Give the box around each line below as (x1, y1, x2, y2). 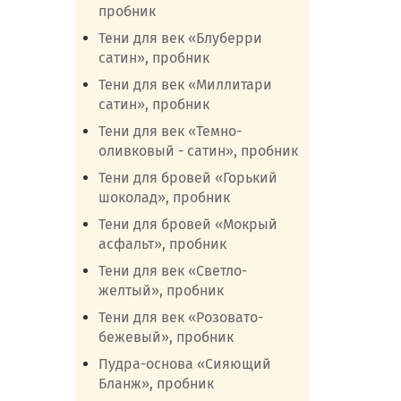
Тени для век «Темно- (98, 123, 242, 140)
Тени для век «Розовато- (98, 309, 263, 326)
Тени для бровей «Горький (98, 169, 277, 186)
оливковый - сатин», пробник (98, 142, 298, 159)
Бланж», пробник (98, 375, 214, 392)
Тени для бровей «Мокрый (98, 216, 277, 233)
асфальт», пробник (98, 235, 226, 252)
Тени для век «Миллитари (98, 76, 272, 93)
